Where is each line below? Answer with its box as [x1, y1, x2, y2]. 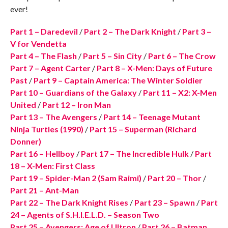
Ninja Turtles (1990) [10, 124, 83, 134]
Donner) [10, 136, 41, 147]
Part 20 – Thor [147, 173, 202, 183]
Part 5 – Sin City [82, 51, 142, 61]
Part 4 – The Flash [10, 51, 77, 61]
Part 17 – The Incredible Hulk [80, 149, 189, 159]
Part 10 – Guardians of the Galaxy [10, 88, 137, 98]
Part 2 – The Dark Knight [83, 26, 176, 37]
